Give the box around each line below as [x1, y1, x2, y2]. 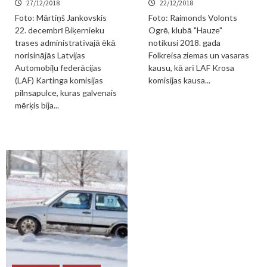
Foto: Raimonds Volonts [148, 13, 237, 23]
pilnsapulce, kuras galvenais [15, 88, 117, 98]
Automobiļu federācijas [15, 63, 101, 73]
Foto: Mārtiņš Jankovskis [15, 13, 107, 23]
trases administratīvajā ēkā [15, 38, 116, 48]
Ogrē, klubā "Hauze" [148, 25, 222, 35]
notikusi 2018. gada [148, 38, 221, 48]
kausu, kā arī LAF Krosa [148, 63, 234, 73]
